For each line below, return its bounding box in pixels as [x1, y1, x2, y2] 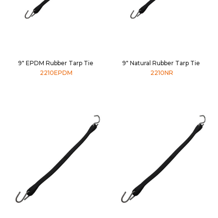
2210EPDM [40, 69, 73, 77]
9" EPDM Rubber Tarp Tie [18, 59, 95, 67]
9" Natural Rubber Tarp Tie [122, 59, 201, 67]
